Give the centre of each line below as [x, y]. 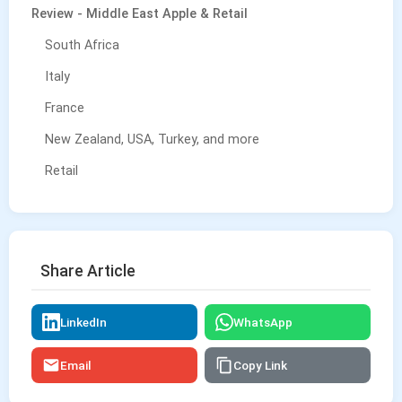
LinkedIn [83, 323]
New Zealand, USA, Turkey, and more [152, 140]
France [65, 109]
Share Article [88, 271]
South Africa [82, 46]
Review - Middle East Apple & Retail [140, 14]
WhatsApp [263, 323]
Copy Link [260, 366]
